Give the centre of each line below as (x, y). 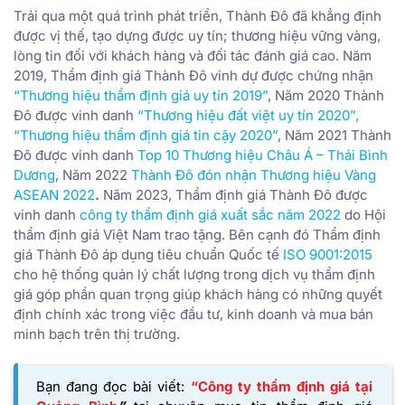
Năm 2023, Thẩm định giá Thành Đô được (235, 194)
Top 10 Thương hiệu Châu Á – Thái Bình (263, 155)
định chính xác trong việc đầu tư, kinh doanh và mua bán (193, 314)
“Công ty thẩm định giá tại (281, 386)
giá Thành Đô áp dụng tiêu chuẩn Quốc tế (148, 254)
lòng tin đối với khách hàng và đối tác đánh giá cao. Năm (193, 55)
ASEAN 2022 (54, 194)
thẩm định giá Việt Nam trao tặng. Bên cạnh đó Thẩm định (197, 234)
